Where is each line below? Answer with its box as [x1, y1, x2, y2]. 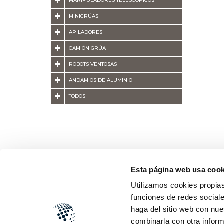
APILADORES [69, 29, 102, 36]
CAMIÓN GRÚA [69, 45, 106, 52]
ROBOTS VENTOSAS [69, 61, 117, 68]
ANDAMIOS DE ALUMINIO [69, 77, 132, 84]
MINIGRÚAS [69, 13, 98, 20]
